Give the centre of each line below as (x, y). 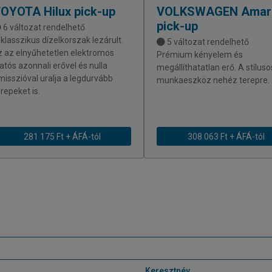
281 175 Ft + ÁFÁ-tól (62, 136)
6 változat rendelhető (43, 28)
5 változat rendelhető (207, 42)
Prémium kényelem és (200, 55)
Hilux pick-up (78, 12)
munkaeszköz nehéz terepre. (213, 80)
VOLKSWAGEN (197, 12)
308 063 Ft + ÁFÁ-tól (226, 136)
